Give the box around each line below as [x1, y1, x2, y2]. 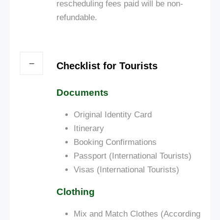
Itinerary [74, 123, 104, 133]
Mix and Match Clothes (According [74, 209, 200, 219]
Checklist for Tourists [56, 60, 158, 71]
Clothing [56, 186, 95, 197]
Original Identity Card [74, 110, 152, 119]
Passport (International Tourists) [74, 151, 192, 161]
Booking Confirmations [74, 137, 157, 147]
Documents [56, 87, 109, 98]
